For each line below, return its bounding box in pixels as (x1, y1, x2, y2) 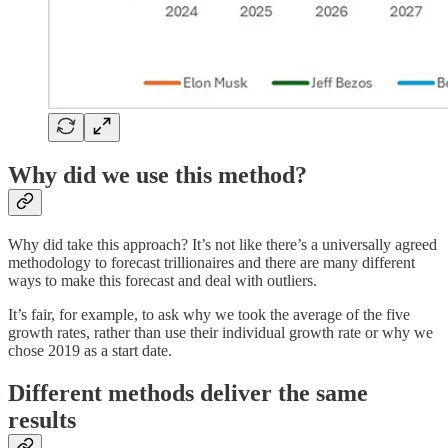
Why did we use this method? (8, 162, 307, 189)
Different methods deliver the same (8, 380, 368, 407)
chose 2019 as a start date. (8, 342, 172, 360)
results (8, 407, 76, 434)
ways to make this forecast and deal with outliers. (8, 272, 317, 290)
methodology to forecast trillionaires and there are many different (8, 254, 415, 272)
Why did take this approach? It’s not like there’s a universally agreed (8, 236, 437, 254)
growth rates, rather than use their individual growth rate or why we (8, 324, 433, 342)
